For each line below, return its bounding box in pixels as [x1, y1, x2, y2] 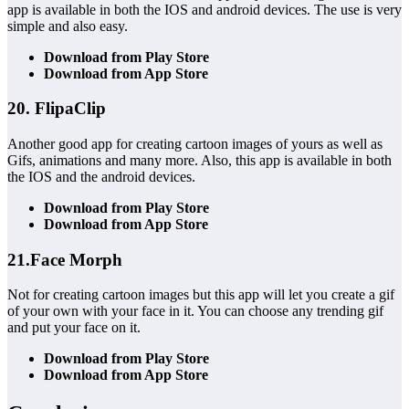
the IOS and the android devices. [7, 169, 195, 184]
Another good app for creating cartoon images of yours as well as [7, 136, 383, 152]
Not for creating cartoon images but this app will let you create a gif [7, 287, 394, 303]
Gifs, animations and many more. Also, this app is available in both [7, 152, 392, 168]
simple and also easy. [7, 17, 128, 34]
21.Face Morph [7, 249, 122, 269]
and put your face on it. [7, 320, 141, 336]
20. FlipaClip [7, 99, 106, 119]
